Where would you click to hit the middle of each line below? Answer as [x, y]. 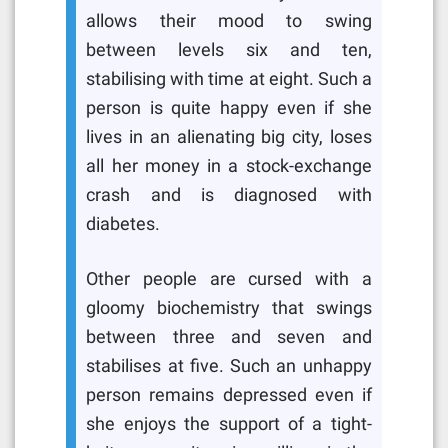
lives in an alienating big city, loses [229, 137]
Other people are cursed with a [229, 279]
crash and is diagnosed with [229, 195]
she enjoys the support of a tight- [229, 424]
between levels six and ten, [229, 50]
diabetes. [125, 224]
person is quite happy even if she [229, 108]
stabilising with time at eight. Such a [229, 79]
